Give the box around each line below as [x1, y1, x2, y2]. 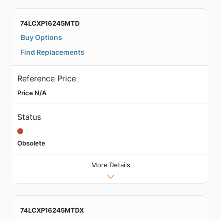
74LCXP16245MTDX [20, 206, 84, 215]
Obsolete [17, 139, 45, 147]
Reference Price [17, 73, 76, 83]
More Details [91, 161, 130, 169]
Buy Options [21, 33, 62, 41]
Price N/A [17, 88, 46, 97]
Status [17, 111, 41, 122]
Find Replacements [20, 48, 84, 56]
